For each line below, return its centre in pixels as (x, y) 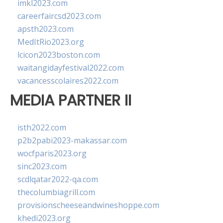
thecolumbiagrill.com (56, 192)
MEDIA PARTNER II (71, 100)
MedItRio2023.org (51, 42)
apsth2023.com (46, 29)
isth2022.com (42, 128)
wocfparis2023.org (52, 154)
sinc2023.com (42, 167)
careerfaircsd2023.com (59, 16)
